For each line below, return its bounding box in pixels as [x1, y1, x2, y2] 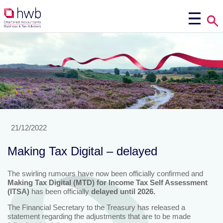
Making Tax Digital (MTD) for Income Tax [7, 178, 148, 187]
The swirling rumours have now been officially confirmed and [7, 169, 203, 178]
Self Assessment [150, 178, 208, 187]
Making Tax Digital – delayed [7, 144, 157, 158]
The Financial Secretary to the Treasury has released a [7, 203, 185, 212]
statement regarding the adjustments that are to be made [7, 212, 191, 221]
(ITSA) [7, 187, 31, 196]
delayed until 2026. [89, 187, 155, 196]
